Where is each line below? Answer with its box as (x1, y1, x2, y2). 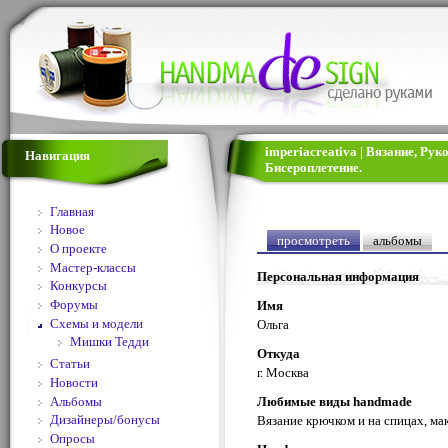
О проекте (49, 240, 107, 256)
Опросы (49, 430, 95, 446)
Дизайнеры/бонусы (49, 412, 160, 428)
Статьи (49, 356, 90, 372)
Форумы (49, 296, 98, 312)
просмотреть (277, 233, 350, 248)
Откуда (257, 346, 300, 362)
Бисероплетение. (265, 160, 362, 175)
